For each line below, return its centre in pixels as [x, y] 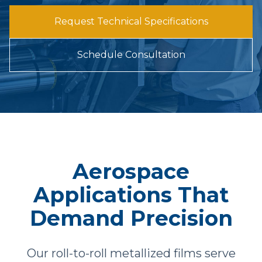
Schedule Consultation [131, 55]
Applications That [131, 195]
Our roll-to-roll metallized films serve [131, 253]
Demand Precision [131, 218]
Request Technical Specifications [131, 21]
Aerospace [131, 171]
